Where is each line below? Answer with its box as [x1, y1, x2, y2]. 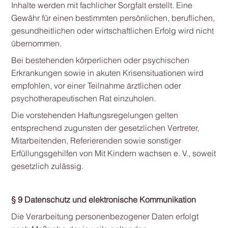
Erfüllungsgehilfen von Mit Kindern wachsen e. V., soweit [11, 148, 216, 158]
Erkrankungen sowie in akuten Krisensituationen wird [11, 68, 204, 78]
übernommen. [11, 38, 62, 48]
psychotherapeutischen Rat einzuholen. [11, 93, 156, 103]
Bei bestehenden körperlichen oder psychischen [11, 55, 189, 65]
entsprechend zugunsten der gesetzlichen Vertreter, [11, 123, 199, 133]
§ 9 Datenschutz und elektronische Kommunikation [11, 194, 196, 205]
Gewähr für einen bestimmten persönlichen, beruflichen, [11, 13, 215, 23]
